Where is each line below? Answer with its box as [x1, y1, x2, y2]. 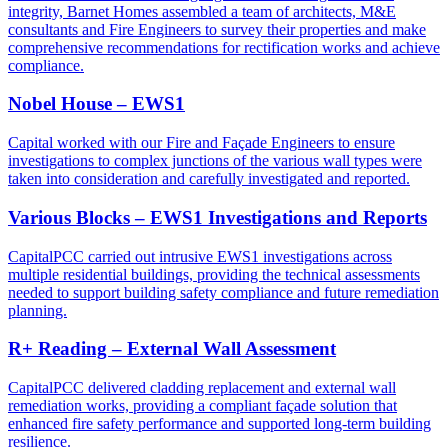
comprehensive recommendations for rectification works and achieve [8, 38, 440, 56]
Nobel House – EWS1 [8, 93, 185, 115]
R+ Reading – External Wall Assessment [8, 338, 336, 360]
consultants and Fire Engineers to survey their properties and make [8, 20, 426, 38]
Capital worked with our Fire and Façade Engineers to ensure [8, 134, 395, 152]
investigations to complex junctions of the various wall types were [8, 152, 422, 170]
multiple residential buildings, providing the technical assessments [8, 265, 420, 283]
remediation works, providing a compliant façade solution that [8, 397, 397, 415]
